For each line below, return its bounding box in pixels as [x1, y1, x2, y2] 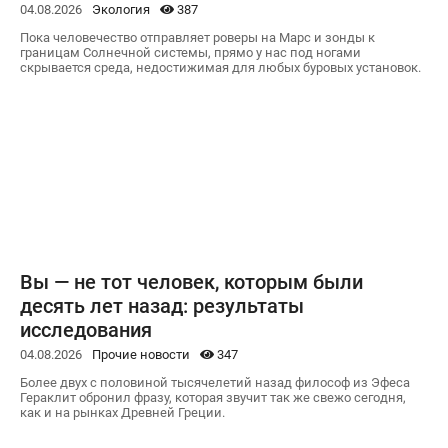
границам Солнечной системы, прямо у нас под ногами [20, 44, 361, 60]
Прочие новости [92, 346, 190, 362]
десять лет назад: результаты [20, 293, 304, 318]
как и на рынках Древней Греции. [20, 404, 225, 420]
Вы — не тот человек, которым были [20, 269, 363, 294]
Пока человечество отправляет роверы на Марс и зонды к [20, 29, 375, 45]
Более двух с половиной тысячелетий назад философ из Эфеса [20, 374, 410, 390]
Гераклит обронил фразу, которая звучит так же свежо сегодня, [20, 389, 406, 405]
